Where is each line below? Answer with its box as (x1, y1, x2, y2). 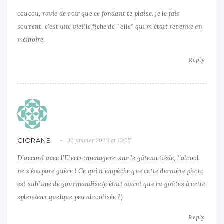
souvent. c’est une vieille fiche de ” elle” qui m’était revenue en (17, 22, 202, 31)
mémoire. (17, 35, 45, 44)
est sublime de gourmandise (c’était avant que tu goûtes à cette (17, 180, 206, 189)
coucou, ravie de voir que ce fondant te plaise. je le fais (17, 9, 180, 18)
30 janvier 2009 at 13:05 (67, 137, 131, 144)
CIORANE (17, 136, 51, 145)
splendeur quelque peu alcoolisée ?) (17, 193, 123, 202)
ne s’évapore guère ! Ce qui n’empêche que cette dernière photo (17, 167, 204, 176)
